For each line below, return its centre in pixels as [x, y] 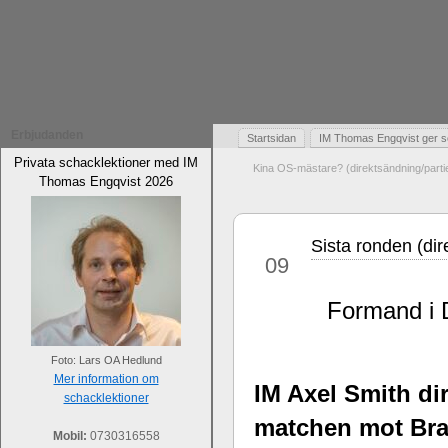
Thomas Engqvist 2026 [106, 181]
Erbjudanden [47, 135]
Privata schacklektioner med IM [106, 162]
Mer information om [106, 379]
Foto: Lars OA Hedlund [106, 360]
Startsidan [271, 138]
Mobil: [69, 436]
